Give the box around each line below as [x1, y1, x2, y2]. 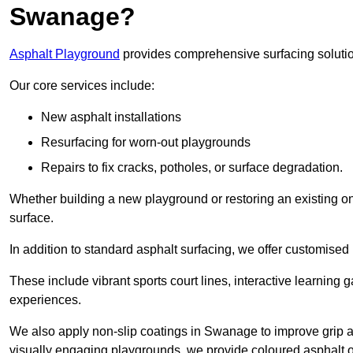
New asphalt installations [41, 110, 181, 124]
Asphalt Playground [9, 47, 120, 61]
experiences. [9, 293, 81, 307]
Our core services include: [9, 79, 154, 93]
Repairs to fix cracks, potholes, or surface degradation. [41, 161, 343, 175]
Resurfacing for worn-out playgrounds [41, 136, 251, 150]
